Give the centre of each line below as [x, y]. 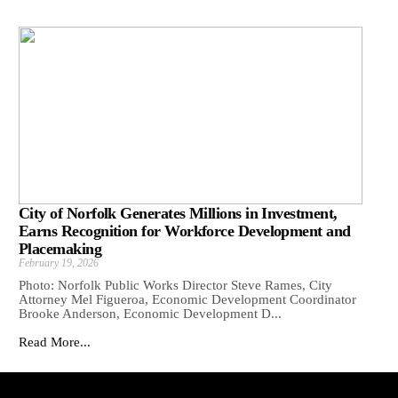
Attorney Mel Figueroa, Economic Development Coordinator [187, 300]
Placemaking [60, 249]
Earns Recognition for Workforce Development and [185, 231]
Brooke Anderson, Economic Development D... [150, 314]
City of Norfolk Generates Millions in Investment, [178, 214]
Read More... [55, 342]
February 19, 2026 [59, 263]
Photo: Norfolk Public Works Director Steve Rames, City [175, 286]
